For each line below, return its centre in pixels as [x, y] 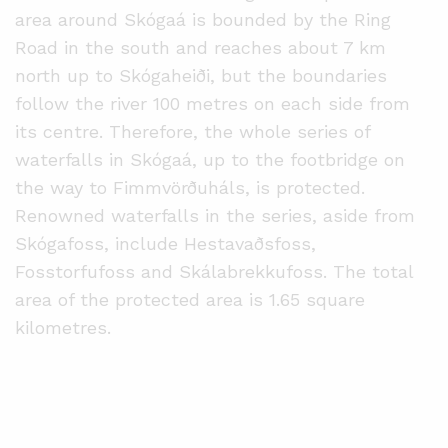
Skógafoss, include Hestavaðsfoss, [165, 243]
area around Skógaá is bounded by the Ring [203, 19]
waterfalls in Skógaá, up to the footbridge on [210, 159]
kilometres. [63, 327]
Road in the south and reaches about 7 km [200, 47]
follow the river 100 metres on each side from [212, 103]
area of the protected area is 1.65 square [190, 299]
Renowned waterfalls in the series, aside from [215, 215]
